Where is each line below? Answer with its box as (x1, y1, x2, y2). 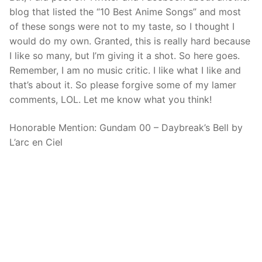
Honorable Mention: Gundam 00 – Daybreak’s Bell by (9, 121, 243, 133)
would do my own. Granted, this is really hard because (9, 35, 250, 47)
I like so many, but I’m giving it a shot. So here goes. (9, 49, 240, 61)
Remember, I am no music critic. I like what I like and (9, 64, 241, 76)
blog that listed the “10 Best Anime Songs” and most (9, 5, 241, 18)
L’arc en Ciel (9, 136, 63, 148)
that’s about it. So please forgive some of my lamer (9, 78, 236, 91)
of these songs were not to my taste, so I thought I (9, 20, 235, 32)
